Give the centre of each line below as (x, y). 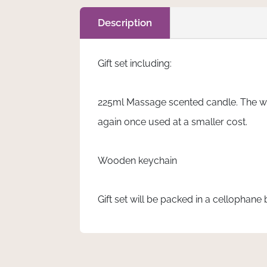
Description (125, 23)
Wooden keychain (138, 161)
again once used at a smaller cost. (173, 122)
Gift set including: (135, 63)
